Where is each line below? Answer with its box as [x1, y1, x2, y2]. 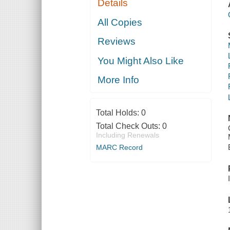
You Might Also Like [98, 55, 184, 66]
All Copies [98, 16, 143, 28]
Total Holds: [95, 108, 141, 118]
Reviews [98, 36, 136, 47]
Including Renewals [95, 131, 159, 140]
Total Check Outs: [95, 122, 162, 131]
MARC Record [95, 143, 143, 152]
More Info [98, 74, 140, 86]
